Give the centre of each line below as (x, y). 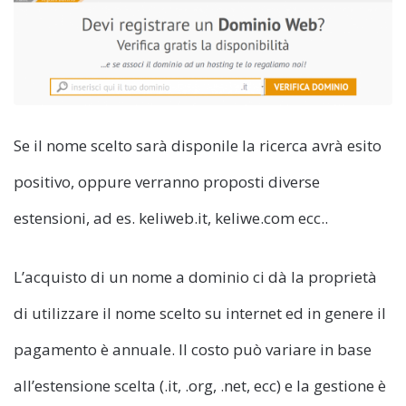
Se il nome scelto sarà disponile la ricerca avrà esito (198, 145)
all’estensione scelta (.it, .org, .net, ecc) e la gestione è (200, 385)
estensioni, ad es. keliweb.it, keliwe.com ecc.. (171, 217)
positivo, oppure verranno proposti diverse (167, 181)
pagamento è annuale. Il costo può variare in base (193, 349)
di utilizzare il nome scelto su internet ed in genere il (200, 313)
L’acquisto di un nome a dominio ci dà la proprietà (195, 276)
